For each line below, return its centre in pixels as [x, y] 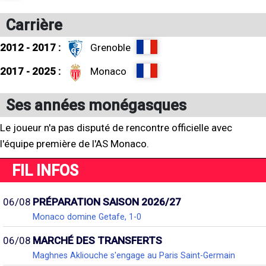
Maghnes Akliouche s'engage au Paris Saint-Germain [134, 255]
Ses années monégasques [96, 105]
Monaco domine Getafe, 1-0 [87, 217]
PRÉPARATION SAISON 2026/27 [107, 202]
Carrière [34, 25]
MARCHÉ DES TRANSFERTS [97, 240]
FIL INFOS [45, 170]
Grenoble [110, 47]
